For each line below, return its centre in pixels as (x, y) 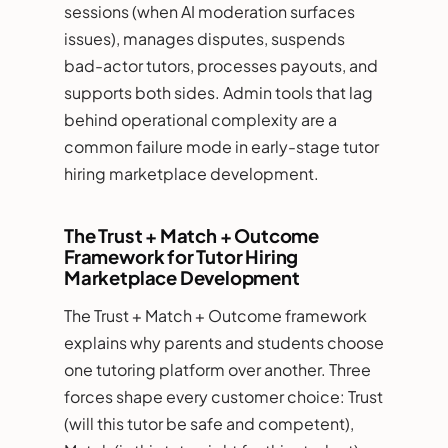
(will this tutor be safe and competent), (209, 423)
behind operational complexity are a (200, 119)
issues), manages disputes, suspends (204, 38)
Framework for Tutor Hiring (181, 256)
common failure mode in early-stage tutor (221, 146)
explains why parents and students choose (224, 342)
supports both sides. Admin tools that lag (218, 92)
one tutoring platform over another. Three (217, 369)
